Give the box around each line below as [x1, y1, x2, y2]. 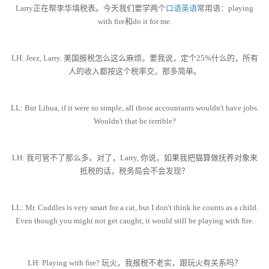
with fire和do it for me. [97, 17, 172, 26]
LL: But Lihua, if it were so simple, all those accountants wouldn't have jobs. [10, 103, 259, 113]
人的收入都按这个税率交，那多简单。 [68, 67, 201, 76]
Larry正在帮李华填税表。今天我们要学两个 [16, 4, 166, 13]
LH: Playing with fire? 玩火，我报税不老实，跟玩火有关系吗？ [27, 258, 242, 268]
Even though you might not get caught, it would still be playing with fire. [15, 216, 254, 226]
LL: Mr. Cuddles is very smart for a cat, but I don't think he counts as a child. [11, 203, 258, 213]
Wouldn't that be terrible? [93, 116, 176, 126]
